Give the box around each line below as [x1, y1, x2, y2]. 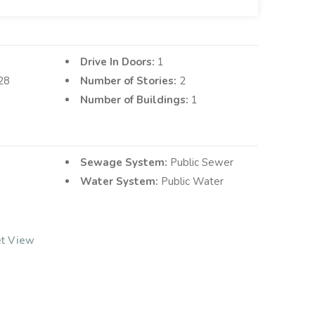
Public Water [161, 174, 224, 189]
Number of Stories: [80, 74, 180, 89]
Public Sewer [170, 155, 234, 170]
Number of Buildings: [80, 93, 192, 108]
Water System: [80, 174, 162, 189]
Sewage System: [80, 155, 171, 170]
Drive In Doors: [80, 55, 158, 70]
